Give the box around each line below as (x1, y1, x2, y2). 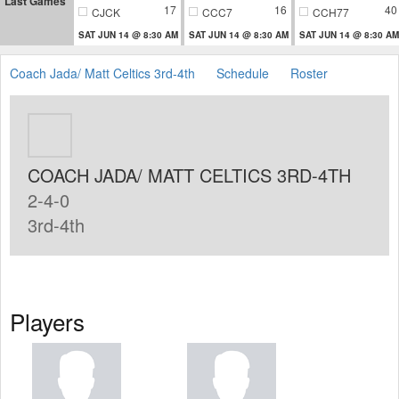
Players (10, 304, 85, 338)
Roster (290, 63, 328, 82)
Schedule (216, 63, 269, 82)
